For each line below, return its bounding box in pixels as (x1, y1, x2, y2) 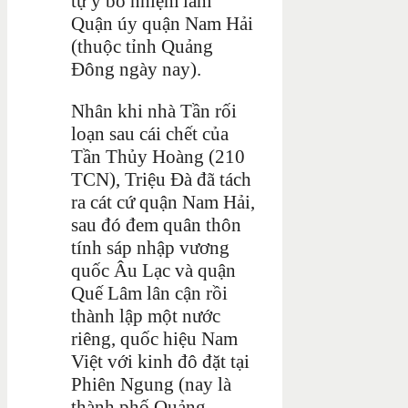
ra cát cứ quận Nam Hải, (71, 190, 255, 213)
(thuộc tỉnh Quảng (71, 35, 213, 57)
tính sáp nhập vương (71, 236, 229, 259)
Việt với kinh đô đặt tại (71, 350, 250, 372)
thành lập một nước (71, 304, 220, 327)
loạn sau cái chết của (71, 122, 229, 145)
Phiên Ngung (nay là (71, 372, 231, 395)
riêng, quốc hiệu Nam (71, 327, 238, 350)
